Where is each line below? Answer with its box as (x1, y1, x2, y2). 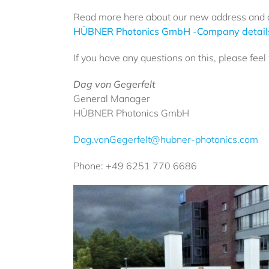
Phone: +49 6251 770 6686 (73, 160, 197, 172)
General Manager (73, 92, 150, 104)
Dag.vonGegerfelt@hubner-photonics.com (73, 133, 258, 145)
